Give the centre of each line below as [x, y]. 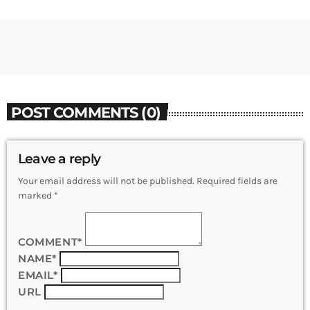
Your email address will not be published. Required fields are [148, 181]
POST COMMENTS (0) [86, 112]
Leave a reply [60, 159]
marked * [38, 196]
